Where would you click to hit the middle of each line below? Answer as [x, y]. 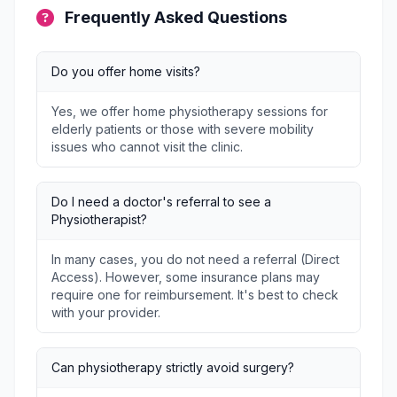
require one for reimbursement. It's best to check [195, 295]
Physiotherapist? [99, 219]
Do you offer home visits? [126, 71]
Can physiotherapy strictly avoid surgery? [173, 367]
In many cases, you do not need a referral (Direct [195, 259]
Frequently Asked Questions [176, 17]
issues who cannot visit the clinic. [147, 147]
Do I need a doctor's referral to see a [161, 202]
